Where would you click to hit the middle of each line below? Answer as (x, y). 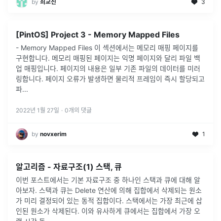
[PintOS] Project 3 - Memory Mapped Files (98, 35)
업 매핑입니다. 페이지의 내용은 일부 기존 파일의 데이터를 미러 (108, 69)
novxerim (53, 134)
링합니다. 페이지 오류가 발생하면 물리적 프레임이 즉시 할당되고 (110, 79)
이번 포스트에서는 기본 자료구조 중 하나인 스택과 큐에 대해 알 (108, 180)
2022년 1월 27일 (37, 110)
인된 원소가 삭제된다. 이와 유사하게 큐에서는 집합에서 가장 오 (108, 211)
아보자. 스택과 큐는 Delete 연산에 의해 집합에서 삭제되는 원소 (109, 190)
